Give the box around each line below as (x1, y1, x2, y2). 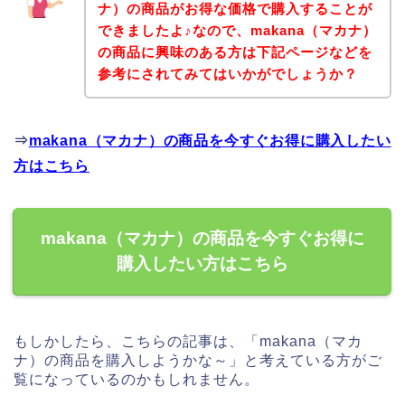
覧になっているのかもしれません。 (14, 372, 259, 388)
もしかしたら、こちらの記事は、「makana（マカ (14, 334, 363, 350)
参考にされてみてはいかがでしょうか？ (97, 66, 358, 82)
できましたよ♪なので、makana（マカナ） (97, 23, 377, 39)
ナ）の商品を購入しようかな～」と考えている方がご (14, 353, 382, 369)
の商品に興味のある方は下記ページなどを (97, 44, 372, 61)
